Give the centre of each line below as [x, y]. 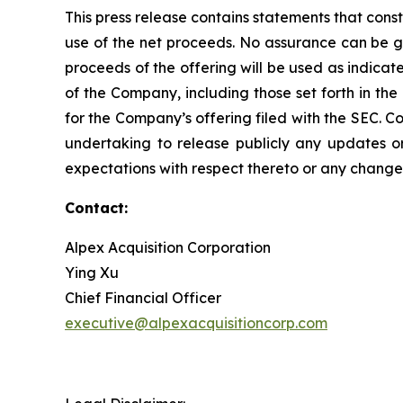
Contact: [96, 208]
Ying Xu [92, 273]
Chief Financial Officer [143, 298]
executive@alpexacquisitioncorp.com [196, 323]
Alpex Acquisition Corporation [168, 248]
